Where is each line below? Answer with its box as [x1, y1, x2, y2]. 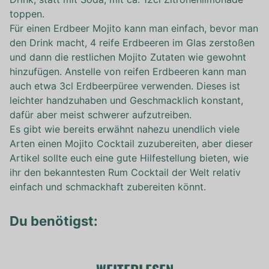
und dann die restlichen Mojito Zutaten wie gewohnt [10, 51, 246, 63]
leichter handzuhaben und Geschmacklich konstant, [10, 94, 243, 106]
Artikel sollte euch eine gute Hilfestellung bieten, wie [10, 152, 249, 164]
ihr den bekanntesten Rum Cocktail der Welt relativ [10, 166, 241, 178]
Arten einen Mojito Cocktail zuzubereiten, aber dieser [10, 138, 253, 150]
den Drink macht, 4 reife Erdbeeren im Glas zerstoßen [10, 37, 255, 49]
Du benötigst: [10, 213, 98, 229]
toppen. [10, 8, 44, 20]
